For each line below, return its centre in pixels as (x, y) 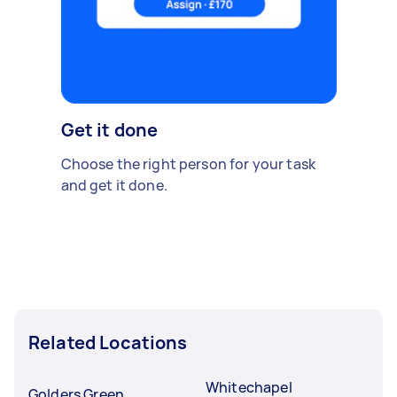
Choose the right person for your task (188, 164)
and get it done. (114, 185)
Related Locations (108, 343)
